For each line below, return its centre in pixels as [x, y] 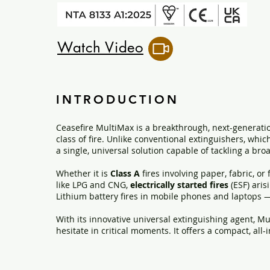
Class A [125, 173]
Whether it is [83, 173]
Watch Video [100, 47]
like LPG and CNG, [93, 185]
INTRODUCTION [118, 99]
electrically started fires [179, 185]
